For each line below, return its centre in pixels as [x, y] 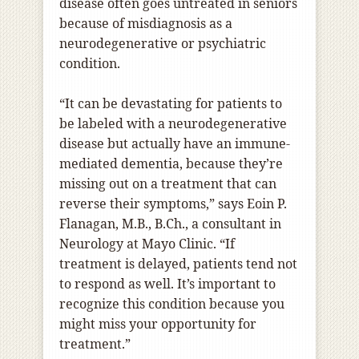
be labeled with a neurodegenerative [173, 124]
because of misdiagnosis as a [146, 24]
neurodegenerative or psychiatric [163, 44]
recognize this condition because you [172, 304]
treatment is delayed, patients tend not [178, 264]
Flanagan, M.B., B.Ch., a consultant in [170, 224]
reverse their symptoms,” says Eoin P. [173, 204]
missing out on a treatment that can [168, 184]
